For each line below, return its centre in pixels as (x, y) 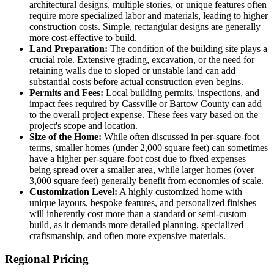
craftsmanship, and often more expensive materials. (128, 235)
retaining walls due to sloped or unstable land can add (132, 70)
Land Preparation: (68, 48)
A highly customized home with (180, 191)
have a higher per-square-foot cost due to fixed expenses (138, 158)
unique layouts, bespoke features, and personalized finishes (143, 202)
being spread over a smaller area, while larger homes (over (142, 169)
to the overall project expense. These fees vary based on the (144, 114)
